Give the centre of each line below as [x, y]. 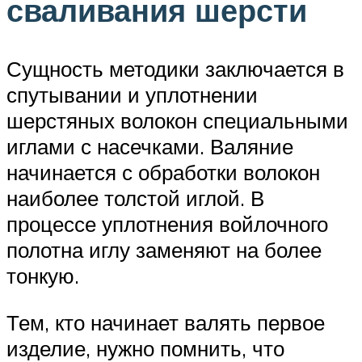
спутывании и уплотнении [132, 95]
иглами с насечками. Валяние [150, 147]
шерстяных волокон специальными [177, 121]
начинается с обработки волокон [163, 173]
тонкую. [43, 276]
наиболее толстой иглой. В [135, 198]
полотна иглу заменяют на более [164, 250]
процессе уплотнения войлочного [167, 224]
